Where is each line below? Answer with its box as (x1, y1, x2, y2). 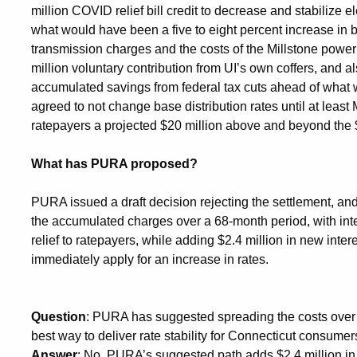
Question (31, 310, 86, 324)
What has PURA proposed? (31, 157, 198, 171)
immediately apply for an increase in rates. (31, 253, 269, 266)
